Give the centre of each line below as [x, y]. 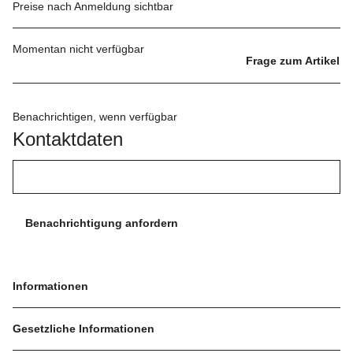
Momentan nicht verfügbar [78, 48]
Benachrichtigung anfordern [102, 223]
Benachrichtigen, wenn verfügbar [95, 116]
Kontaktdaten [68, 139]
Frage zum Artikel [293, 60]
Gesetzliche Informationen [85, 328]
